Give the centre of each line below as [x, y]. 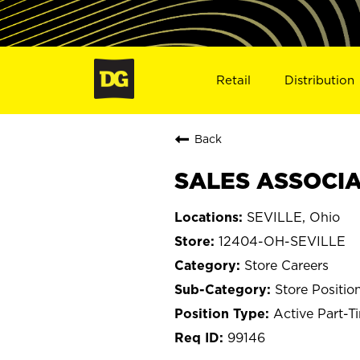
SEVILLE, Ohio [293, 217]
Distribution [320, 80]
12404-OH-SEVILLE [282, 241]
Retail [233, 80]
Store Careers [286, 265]
